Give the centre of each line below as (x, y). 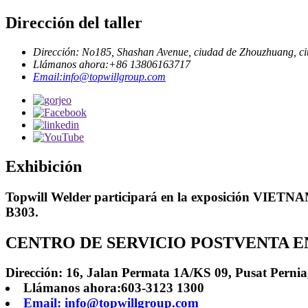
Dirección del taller (74, 22)
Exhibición (44, 166)
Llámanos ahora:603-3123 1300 (113, 288)
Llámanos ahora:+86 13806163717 (112, 64)
